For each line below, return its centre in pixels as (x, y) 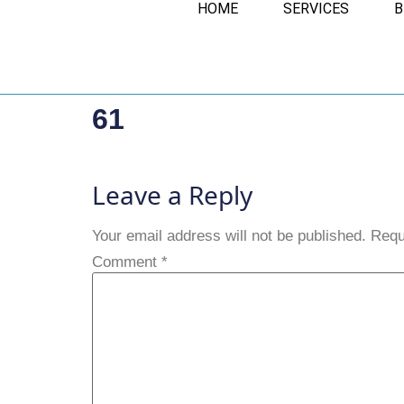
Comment (127, 262)
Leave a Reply (172, 195)
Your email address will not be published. (229, 236)
